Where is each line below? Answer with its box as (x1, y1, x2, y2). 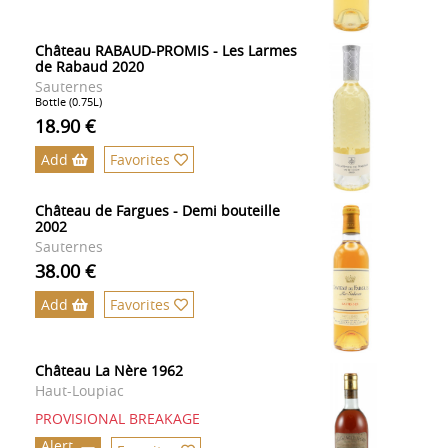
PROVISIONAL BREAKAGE (35, 409, 200, 429)
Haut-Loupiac (35, 381, 124, 401)
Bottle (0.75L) (35, 94, 102, 110)
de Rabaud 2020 (35, 57, 144, 77)
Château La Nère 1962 (35, 361, 183, 381)
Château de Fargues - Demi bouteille (35, 201, 280, 221)
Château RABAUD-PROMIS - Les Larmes (35, 41, 297, 61)
